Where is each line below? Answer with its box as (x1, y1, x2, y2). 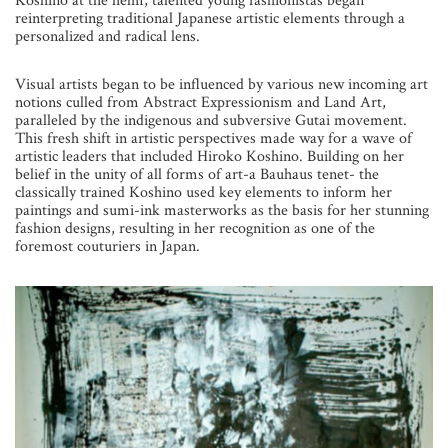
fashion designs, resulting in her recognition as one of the (15, 217, 375, 239)
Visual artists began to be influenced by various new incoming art (15, 73, 428, 95)
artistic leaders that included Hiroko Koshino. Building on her (15, 145, 404, 167)
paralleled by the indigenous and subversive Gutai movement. (15, 109, 407, 131)
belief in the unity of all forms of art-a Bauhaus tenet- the (15, 163, 379, 185)
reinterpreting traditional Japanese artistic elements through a (15, 7, 405, 29)
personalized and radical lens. (15, 25, 200, 47)
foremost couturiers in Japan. (15, 235, 200, 257)
